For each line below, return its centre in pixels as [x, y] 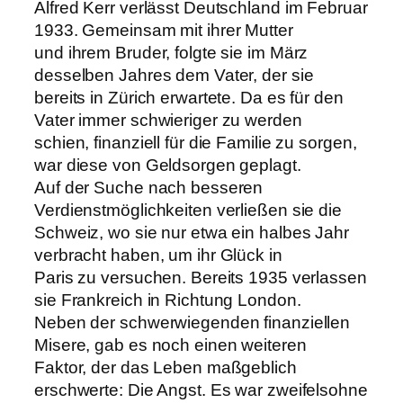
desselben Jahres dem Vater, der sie [174, 75]
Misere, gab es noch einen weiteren [170, 345]
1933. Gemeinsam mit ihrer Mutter [164, 30]
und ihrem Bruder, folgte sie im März [171, 52]
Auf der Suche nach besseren [149, 187]
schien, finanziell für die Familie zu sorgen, [196, 142]
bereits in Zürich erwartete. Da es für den [189, 97]
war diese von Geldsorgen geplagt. [168, 165]
